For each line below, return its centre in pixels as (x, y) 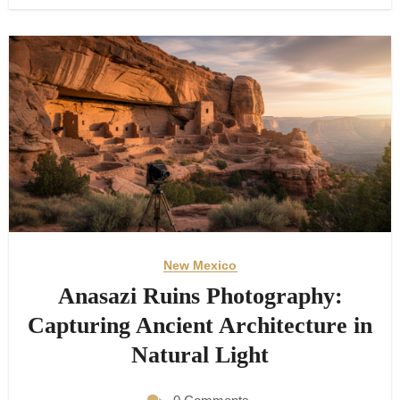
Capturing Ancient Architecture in (200, 325)
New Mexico (200, 265)
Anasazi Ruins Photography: (200, 296)
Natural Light (200, 354)
